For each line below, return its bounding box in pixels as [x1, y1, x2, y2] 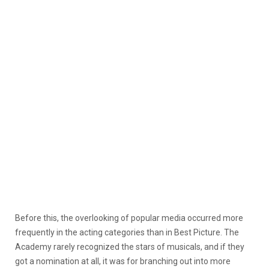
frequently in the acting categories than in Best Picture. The [15, 227, 239, 237]
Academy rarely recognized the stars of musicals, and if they [15, 241, 244, 252]
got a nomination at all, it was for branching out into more [15, 256, 231, 266]
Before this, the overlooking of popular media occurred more [15, 213, 243, 223]
